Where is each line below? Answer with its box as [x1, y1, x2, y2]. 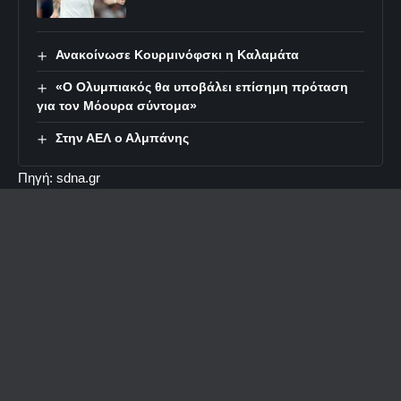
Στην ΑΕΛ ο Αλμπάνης [55, 131, 189, 145]
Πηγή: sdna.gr [18, 170, 100, 185]
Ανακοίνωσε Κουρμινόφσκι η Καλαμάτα [55, 47, 299, 62]
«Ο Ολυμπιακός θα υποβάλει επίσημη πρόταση [55, 80, 348, 94]
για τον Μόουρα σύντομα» [37, 98, 197, 113]
